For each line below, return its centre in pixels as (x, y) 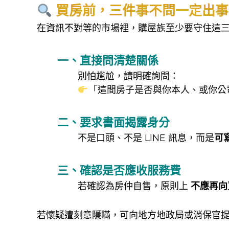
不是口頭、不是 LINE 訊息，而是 (146, 138)
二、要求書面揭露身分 (113, 122)
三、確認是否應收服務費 (119, 170)
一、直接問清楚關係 (108, 60)
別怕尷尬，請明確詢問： (128, 76)
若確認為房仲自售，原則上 (134, 186)
